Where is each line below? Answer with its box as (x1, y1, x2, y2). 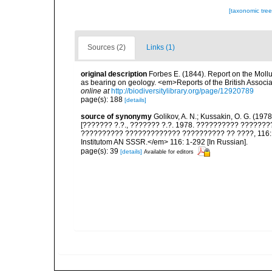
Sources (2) (87, 43, 126, 52)
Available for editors (144, 148, 194, 155)
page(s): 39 (81, 146, 120, 155)
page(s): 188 (81, 95, 124, 104)
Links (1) (146, 43, 175, 52)
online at (81, 87, 109, 95)
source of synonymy (81, 112, 152, 121)
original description (81, 70, 147, 78)
